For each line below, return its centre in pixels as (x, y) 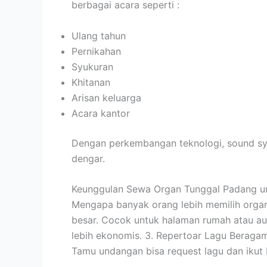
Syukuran (92, 66)
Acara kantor (101, 113)
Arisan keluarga (106, 97)
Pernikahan (96, 51)
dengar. (88, 158)
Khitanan (91, 82)
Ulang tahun (99, 35)
